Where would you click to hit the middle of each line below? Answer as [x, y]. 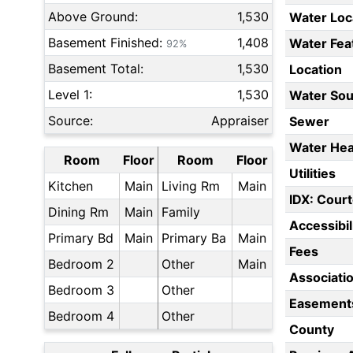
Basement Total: [96, 69]
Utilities [312, 174]
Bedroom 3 [81, 290]
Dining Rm [78, 212]
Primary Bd [81, 238]
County [311, 330]
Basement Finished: [107, 43]
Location [315, 70]
